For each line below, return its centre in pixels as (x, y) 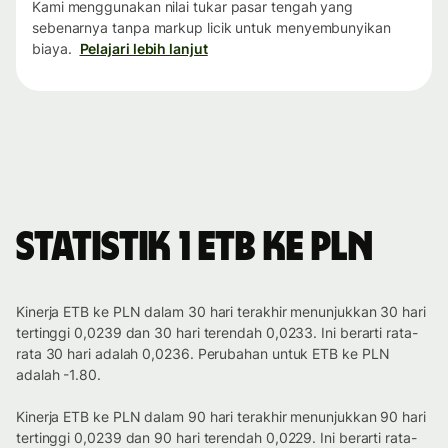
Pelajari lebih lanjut (143, 49)
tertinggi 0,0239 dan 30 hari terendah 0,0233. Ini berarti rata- (217, 333)
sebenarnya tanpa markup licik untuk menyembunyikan (211, 28)
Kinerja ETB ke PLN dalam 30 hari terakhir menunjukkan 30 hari (221, 312)
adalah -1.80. (58, 375)
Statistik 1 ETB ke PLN (194, 248)
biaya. (52, 49)
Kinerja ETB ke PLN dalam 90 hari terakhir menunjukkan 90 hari (221, 417)
